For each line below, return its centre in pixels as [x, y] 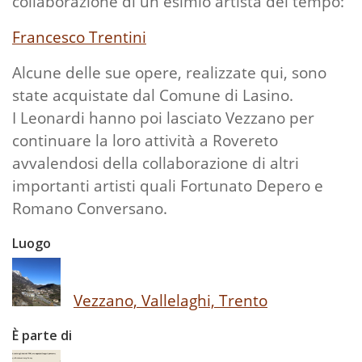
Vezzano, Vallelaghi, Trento [170, 301]
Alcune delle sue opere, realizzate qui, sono [169, 73]
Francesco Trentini [79, 37]
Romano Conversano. [90, 208]
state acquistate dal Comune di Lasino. [153, 95]
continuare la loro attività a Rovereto [145, 141]
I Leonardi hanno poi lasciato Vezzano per [163, 118]
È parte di [42, 336]
